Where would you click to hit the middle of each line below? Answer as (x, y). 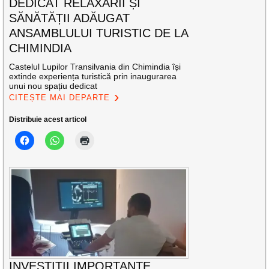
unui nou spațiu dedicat (53, 86)
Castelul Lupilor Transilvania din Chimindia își (95, 66)
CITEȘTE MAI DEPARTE (60, 97)
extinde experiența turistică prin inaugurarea (93, 76)
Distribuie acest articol (48, 119)
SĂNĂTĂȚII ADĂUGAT (70, 18)
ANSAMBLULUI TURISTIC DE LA (99, 33)
